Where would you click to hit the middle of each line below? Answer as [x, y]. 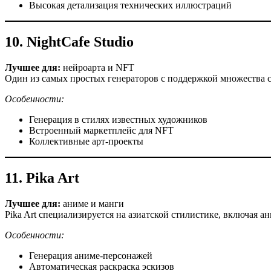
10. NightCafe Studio [69, 42]
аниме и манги [92, 203]
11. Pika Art [42, 178]
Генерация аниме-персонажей [91, 255]
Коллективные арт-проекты [86, 141]
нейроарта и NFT [97, 67]
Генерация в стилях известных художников [118, 119]
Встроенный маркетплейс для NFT [101, 130]
